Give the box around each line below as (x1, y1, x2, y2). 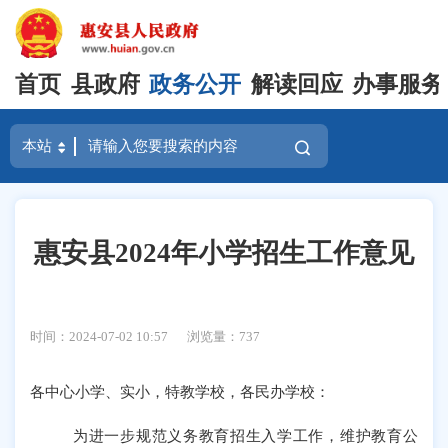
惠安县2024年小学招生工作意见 (34, 237, 414, 268)
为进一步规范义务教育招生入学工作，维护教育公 (73, 427, 418, 445)
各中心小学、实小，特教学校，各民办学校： (30, 382, 331, 400)
